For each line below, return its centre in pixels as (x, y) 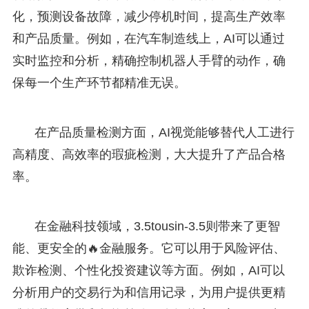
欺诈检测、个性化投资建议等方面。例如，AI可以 (148, 270)
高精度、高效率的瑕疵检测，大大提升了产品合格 (149, 154)
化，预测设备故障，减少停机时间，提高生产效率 (149, 16)
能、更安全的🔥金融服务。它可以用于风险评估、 (149, 248)
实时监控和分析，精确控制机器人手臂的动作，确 (149, 60)
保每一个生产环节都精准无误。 (99, 82)
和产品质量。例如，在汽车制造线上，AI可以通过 (148, 38)
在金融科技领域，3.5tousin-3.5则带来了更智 (157, 226)
